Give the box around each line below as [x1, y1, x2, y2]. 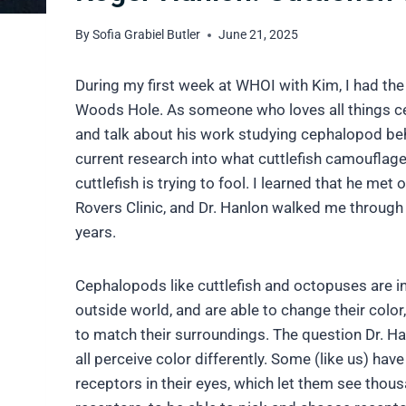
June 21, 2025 [218, 27, 299, 43]
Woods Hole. [75, 101, 167, 120]
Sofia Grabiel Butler [92, 27, 201, 43]
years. [75, 223, 116, 242]
